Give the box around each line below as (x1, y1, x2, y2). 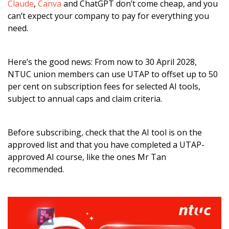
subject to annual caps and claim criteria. (8, 93, 162, 104)
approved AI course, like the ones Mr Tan (8, 151, 166, 163)
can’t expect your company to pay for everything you (8, 10, 209, 21)
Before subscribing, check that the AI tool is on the (8, 126, 202, 138)
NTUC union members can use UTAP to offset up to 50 (8, 68, 218, 80)
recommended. (8, 163, 64, 175)
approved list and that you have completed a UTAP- (8, 139, 204, 150)
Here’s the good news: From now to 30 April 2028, (8, 56, 197, 67)
